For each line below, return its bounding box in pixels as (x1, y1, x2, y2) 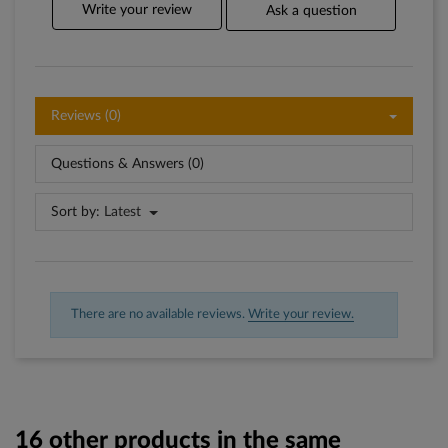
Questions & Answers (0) (51, 157, 204, 172)
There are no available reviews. (71, 308, 248, 322)
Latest (104, 205, 141, 220)
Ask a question (265, 4, 357, 19)
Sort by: (51, 205, 100, 220)
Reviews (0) (51, 109, 121, 124)
